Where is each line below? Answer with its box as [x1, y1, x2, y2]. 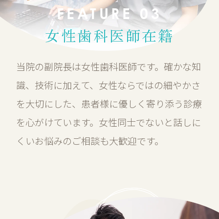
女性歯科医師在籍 [45, 24, 174, 46]
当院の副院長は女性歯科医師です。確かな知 [16, 59, 201, 73]
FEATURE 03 [56, 5, 163, 23]
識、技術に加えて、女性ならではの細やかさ [16, 78, 200, 92]
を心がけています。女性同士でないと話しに [16, 115, 201, 129]
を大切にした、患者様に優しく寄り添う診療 [16, 96, 202, 110]
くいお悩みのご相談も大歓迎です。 [16, 133, 164, 148]
